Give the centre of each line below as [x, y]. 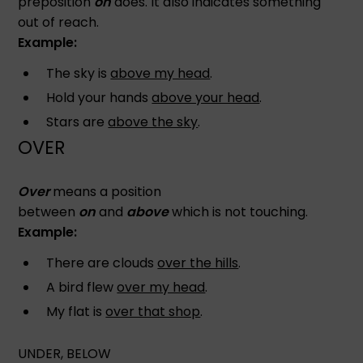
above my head [160, 73]
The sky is [79, 73]
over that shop [153, 311]
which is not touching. [239, 211]
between [49, 211]
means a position [107, 191]
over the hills [198, 263]
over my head [161, 287]
